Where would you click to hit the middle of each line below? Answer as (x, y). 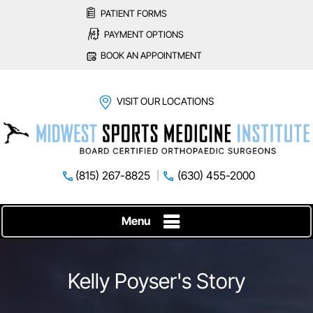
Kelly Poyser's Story (156, 281)
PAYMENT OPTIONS (144, 34)
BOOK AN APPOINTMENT (151, 55)
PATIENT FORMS (134, 13)
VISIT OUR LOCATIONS (165, 101)
